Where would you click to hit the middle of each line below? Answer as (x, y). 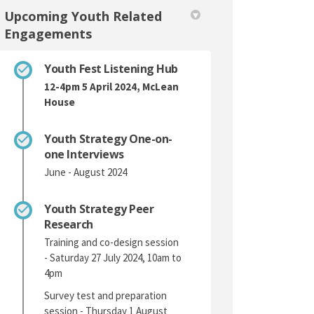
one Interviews (84, 154)
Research (69, 224)
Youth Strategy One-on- (108, 138)
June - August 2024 (86, 172)
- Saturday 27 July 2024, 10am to (113, 257)
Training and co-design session (112, 242)
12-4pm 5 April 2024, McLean (112, 86)
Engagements (48, 33)
